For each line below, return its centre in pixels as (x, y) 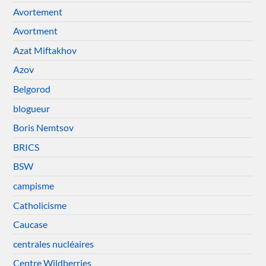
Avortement (38, 11)
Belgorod (32, 89)
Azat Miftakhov (45, 50)
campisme (34, 186)
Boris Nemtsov (44, 128)
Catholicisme (40, 205)
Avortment (36, 31)
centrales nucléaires (54, 243)
